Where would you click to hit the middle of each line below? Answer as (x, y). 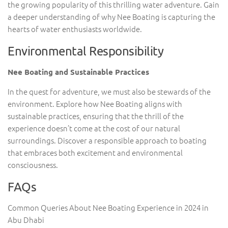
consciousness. (33, 165)
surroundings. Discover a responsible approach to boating (107, 140)
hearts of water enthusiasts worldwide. (75, 29)
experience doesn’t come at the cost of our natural (94, 128)
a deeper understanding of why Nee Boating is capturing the (111, 17)
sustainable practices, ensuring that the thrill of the (96, 116)
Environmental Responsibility (85, 51)
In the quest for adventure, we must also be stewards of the (109, 91)
